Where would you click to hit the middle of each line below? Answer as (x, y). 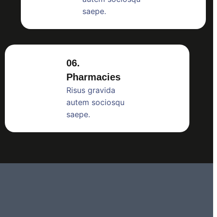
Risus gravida (91, 90)
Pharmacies (93, 77)
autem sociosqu (95, 102)
